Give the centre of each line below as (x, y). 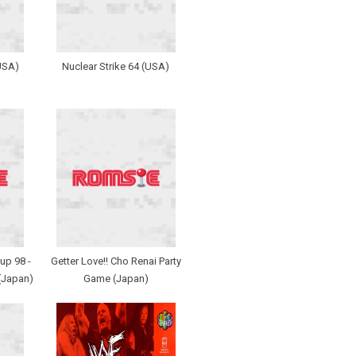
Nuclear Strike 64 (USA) (116, 67)
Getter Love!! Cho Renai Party (116, 261)
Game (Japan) (116, 279)
